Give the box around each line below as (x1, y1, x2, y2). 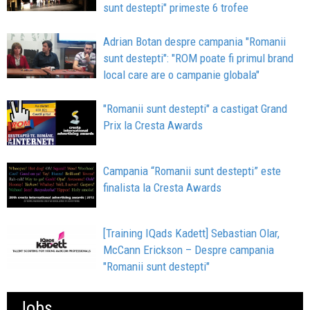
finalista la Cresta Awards (103, 180, 222, 194)
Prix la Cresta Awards (103, 118, 203, 133)
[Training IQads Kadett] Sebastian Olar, (103, 226, 280, 240)
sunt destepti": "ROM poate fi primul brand (103, 51, 294, 66)
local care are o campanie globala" (103, 68, 260, 82)
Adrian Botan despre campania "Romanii (103, 35, 286, 49)
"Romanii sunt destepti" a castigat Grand (103, 102, 288, 116)
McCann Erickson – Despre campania (103, 242, 275, 257)
